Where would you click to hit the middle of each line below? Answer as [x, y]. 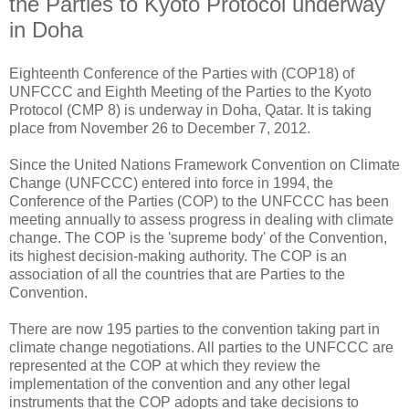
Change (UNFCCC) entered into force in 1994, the [171, 183]
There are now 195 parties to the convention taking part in [194, 329]
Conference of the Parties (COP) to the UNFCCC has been [199, 201]
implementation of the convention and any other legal [180, 383]
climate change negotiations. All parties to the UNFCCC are [201, 347]
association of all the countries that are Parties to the [177, 274]
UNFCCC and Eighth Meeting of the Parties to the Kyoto [190, 91]
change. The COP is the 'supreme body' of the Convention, [198, 237]
